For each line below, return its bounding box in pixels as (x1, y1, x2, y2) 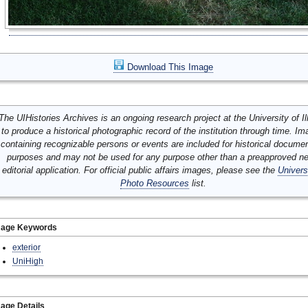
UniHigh (12, 256, 43, 265)
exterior (12, 243, 41, 252)
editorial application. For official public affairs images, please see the (2, 165, 278, 175)
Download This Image (124, 62, 213, 72)
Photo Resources (120, 178, 189, 188)
